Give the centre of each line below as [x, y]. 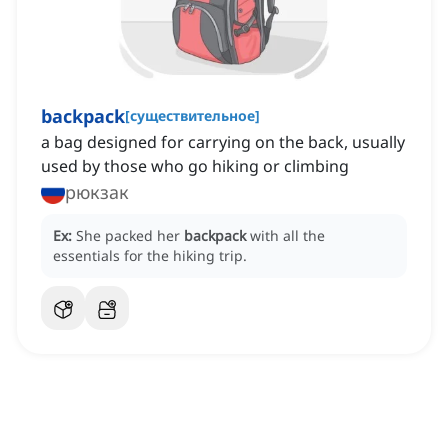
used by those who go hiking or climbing [195, 166]
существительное [192, 116]
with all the [287, 236]
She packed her [130, 236]
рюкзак [97, 192]
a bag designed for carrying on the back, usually [223, 142]
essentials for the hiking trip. [150, 256]
